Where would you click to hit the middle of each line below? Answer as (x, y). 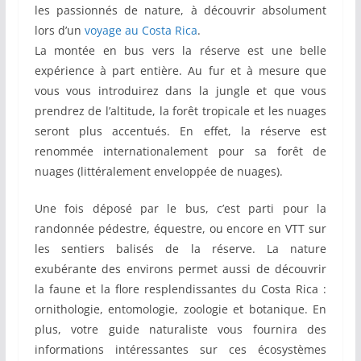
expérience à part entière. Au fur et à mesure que (180, 71)
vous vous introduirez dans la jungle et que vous (180, 91)
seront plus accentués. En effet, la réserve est (180, 131)
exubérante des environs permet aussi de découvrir (180, 269)
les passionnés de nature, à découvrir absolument (180, 10)
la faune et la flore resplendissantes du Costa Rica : (180, 289)
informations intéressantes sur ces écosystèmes (180, 350)
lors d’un (59, 31)
